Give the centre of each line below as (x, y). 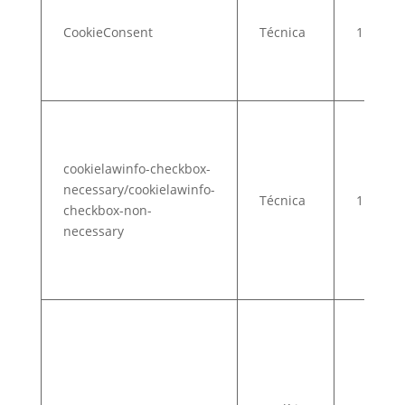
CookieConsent (108, 32)
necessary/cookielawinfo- (139, 189)
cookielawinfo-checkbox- (137, 169)
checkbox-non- (107, 210)
